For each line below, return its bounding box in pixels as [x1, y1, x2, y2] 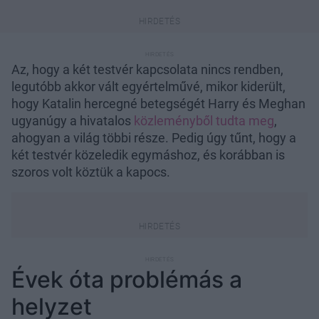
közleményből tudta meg [134, 113, 274, 128]
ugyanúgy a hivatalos [11, 113, 134, 128]
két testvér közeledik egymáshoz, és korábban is [11, 147, 285, 162]
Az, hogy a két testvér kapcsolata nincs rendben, [11, 61, 283, 77]
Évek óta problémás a [11, 265, 242, 293]
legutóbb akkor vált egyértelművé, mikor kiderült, [11, 78, 286, 94]
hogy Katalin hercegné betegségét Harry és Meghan [11, 95, 305, 111]
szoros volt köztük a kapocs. [11, 164, 170, 179]
